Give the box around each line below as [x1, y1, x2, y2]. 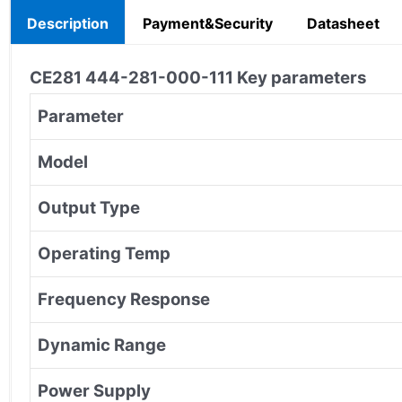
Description [27, 13, 109, 32]
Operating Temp [38, 242, 170, 264]
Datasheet [307, 13, 380, 32]
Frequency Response [38, 288, 210, 310]
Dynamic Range [38, 334, 166, 355]
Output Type [38, 197, 140, 218]
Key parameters [237, 66, 366, 88]
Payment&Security [143, 13, 273, 32]
